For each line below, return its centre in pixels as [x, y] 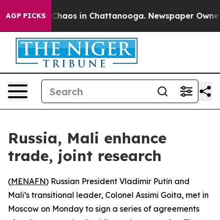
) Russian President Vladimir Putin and [118, 181]
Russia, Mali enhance [87, 138]
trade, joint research [85, 156]
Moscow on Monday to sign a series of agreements [104, 209]
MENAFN [28, 181]
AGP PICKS [26, 16]
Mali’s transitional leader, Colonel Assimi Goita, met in [108, 195]
